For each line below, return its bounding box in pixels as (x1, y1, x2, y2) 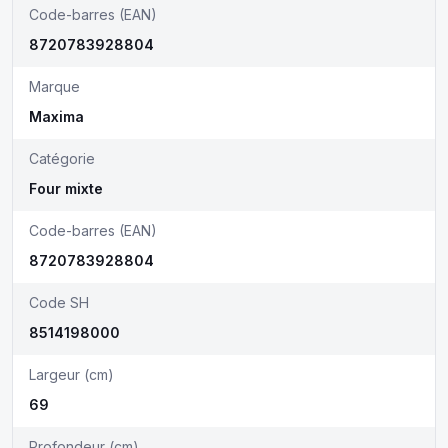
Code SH (29, 294, 89, 311)
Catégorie (29, 150, 95, 167)
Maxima (29, 108, 84, 125)
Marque (29, 78, 80, 95)
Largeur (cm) (29, 366, 114, 383)
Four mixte (29, 180, 103, 197)
